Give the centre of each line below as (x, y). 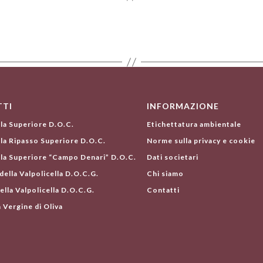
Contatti (163, 190)
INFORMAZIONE (183, 106)
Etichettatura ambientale (194, 124)
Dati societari (172, 157)
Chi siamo (165, 174)
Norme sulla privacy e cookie (201, 141)
